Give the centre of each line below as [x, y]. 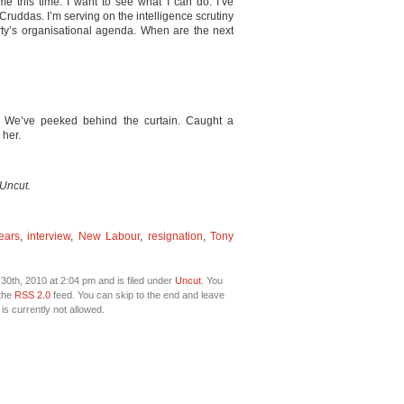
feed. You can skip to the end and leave [137, 295]
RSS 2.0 [32, 295]
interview [49, 236]
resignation [175, 236]
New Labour [109, 236]
